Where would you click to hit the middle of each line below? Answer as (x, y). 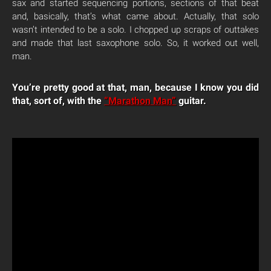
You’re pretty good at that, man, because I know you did (135, 88)
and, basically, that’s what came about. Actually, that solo (135, 17)
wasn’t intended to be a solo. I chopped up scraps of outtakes (135, 30)
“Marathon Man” (140, 101)
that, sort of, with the (58, 101)
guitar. (191, 101)
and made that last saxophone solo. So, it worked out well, (135, 43)
